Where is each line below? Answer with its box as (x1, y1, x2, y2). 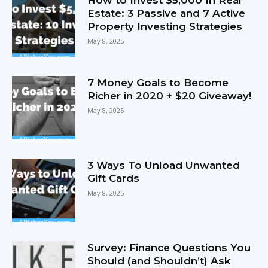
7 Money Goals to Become (87, 76, 229, 89)
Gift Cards (87, 172, 140, 185)
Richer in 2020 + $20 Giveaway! (87, 89, 252, 102)
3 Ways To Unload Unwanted (87, 159, 240, 172)
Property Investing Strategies (87, 20, 243, 32)
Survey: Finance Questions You (87, 242, 251, 254)
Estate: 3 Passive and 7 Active (87, 7, 246, 19)
